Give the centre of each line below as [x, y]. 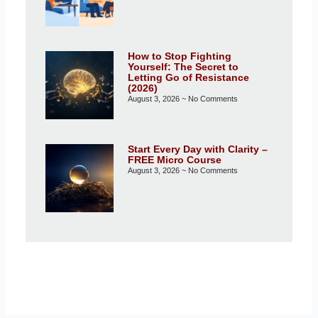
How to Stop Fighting [179, 56]
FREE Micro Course [174, 160]
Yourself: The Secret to [183, 66]
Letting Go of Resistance [188, 77]
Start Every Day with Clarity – [197, 149]
